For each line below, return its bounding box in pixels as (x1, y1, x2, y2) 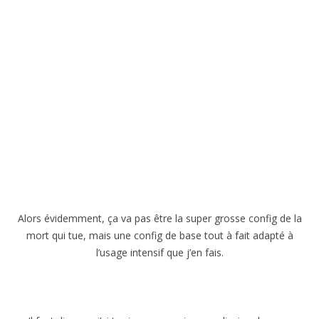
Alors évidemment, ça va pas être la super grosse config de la (17, 211, 302, 225)
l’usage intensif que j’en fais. (95, 246, 224, 259)
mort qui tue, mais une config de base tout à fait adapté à (26, 229, 293, 242)
